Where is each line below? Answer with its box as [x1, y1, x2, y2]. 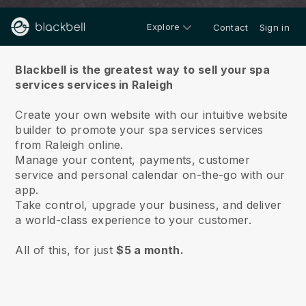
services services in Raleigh [15, 78, 173, 92]
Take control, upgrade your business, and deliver [15, 198, 282, 212]
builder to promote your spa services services [15, 123, 264, 137]
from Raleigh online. [15, 138, 128, 152]
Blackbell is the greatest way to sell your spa [15, 63, 270, 76]
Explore [147, 20, 180, 32]
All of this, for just [15, 243, 117, 257]
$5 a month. [116, 243, 184, 257]
